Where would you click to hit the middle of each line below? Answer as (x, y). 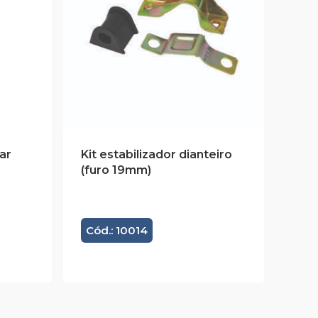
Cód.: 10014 (116, 230)
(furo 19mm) (116, 170)
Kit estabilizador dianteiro (156, 155)
